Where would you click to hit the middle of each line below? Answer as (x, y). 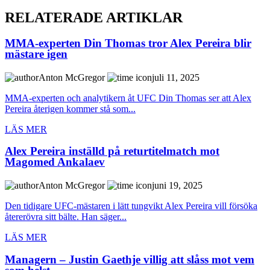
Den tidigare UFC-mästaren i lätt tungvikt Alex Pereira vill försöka (131, 206)
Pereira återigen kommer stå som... (70, 108)
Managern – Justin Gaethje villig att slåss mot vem (130, 259)
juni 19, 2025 (177, 186)
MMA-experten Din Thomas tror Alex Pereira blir (128, 43)
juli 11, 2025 (176, 77)
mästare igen (36, 54)
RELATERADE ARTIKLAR (94, 18)
